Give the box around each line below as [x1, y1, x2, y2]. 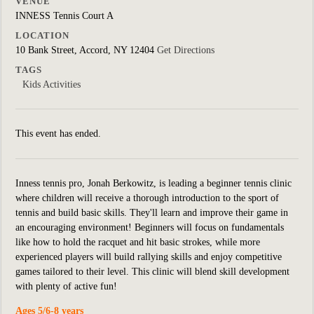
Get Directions [157, 45, 214, 55]
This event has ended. [15, 128, 101, 139]
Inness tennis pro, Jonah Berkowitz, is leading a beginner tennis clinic [15, 178, 292, 189]
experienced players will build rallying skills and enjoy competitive [15, 252, 282, 262]
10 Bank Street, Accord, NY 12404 [15, 45, 157, 55]
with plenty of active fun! [15, 281, 117, 292]
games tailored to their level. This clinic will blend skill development [15, 266, 289, 277]
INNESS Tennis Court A [15, 11, 114, 21]
